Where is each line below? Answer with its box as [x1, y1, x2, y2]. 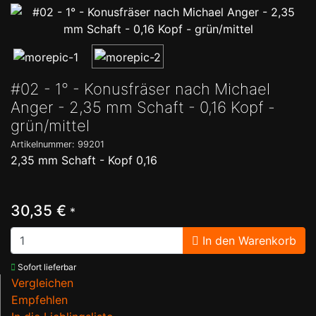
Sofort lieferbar [16, 261, 76, 272]
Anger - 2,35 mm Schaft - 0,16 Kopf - [11, 97, 275, 116]
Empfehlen [11, 292, 68, 307]
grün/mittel [11, 116, 90, 135]
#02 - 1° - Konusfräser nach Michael [11, 79, 270, 98]
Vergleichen [11, 275, 73, 290]
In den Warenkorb [199, 233, 296, 248]
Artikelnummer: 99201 [11, 138, 104, 150]
